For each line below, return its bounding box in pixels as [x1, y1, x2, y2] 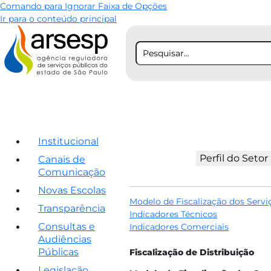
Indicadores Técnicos [129, 209, 217, 220]
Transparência [38, 203, 105, 214]
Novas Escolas [38, 184, 106, 196]
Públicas [38, 246, 79, 258]
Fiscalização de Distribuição [129, 247, 254, 258]
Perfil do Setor [200, 152, 269, 164]
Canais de [38, 154, 85, 165]
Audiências [38, 233, 91, 245]
